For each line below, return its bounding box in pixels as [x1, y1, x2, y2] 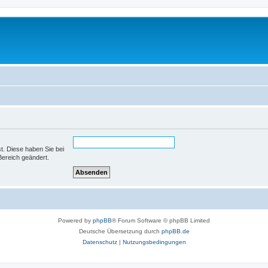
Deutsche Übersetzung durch [78, 227, 162, 234]
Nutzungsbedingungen [122, 238, 186, 245]
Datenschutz [82, 238, 117, 245]
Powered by [58, 217, 93, 224]
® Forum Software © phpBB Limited [112, 217, 210, 224]
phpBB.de [161, 227, 190, 234]
